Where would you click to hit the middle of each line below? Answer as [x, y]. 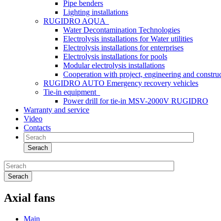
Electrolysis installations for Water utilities [128, 39]
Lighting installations [96, 12]
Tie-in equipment [72, 92]
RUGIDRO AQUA [76, 21]
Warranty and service [56, 110]
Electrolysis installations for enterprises [123, 48]
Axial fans [29, 198]
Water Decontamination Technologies [122, 30]
